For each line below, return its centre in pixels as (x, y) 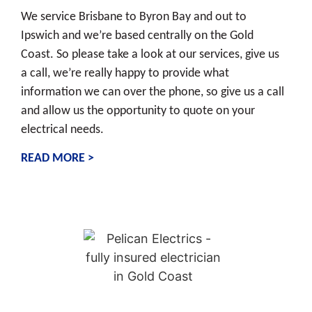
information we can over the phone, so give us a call (153, 93)
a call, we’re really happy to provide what (125, 74)
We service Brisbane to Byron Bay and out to (134, 17)
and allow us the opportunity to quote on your (138, 111)
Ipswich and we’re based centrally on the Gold (137, 36)
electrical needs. (62, 130)
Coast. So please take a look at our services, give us (150, 55)
